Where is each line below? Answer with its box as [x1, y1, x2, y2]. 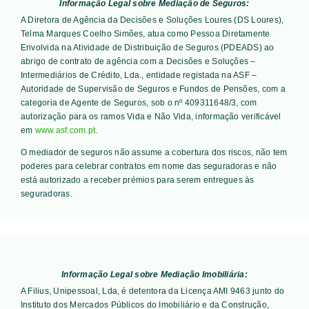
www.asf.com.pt [34, 125, 96, 135]
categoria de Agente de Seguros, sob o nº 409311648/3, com [20, 97, 257, 108]
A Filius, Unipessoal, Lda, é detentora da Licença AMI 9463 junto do [20, 286, 285, 296]
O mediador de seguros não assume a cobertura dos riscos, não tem [20, 147, 288, 157]
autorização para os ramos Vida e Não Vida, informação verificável [20, 111, 281, 121]
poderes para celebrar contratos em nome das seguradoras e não [20, 161, 277, 171]
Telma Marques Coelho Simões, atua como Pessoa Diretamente [20, 28, 270, 39]
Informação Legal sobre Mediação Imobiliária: [61, 269, 248, 279]
